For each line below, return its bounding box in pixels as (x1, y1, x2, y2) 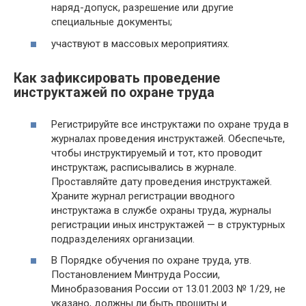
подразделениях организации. (51, 232, 195, 245)
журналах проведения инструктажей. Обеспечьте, (51, 132, 285, 145)
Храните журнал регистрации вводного (51, 189, 235, 202)
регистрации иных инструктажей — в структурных (51, 218, 285, 231)
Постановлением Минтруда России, (51, 268, 220, 281)
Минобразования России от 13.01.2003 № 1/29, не (51, 283, 286, 295)
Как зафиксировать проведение (14, 70, 220, 86)
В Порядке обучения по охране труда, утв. (51, 254, 251, 266)
